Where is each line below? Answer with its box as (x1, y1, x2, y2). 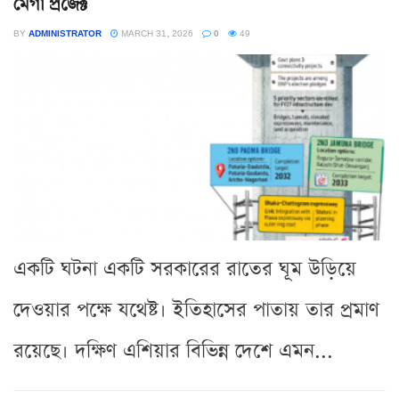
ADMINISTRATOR (28, 25, 102, 40)
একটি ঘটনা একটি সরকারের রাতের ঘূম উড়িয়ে (13, 255, 356, 283)
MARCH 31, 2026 (118, 25, 193, 40)
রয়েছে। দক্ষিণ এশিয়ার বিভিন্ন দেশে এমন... (13, 337, 333, 365)
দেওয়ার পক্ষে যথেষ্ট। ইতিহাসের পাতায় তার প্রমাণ (13, 296, 379, 324)
